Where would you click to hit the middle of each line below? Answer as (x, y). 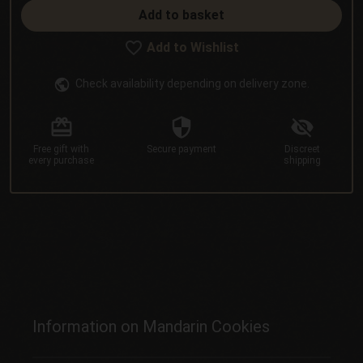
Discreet (302, 149)
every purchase (61, 161)
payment (197, 149)
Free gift (51, 149)
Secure (161, 149)
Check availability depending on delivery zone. (192, 84)
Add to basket (181, 15)
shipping (302, 161)
